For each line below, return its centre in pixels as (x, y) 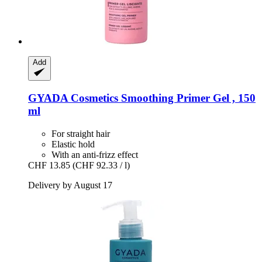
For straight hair (81, 133)
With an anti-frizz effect (95, 154)
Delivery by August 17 (70, 185)
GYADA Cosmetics (73, 98)
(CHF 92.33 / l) (101, 165)
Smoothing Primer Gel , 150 (187, 98)
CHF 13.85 (49, 165)
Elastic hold (73, 144)
